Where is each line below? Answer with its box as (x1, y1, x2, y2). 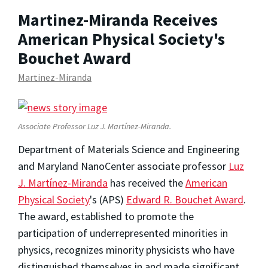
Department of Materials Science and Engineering (18, 142, 240, 157)
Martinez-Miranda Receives (18, 8, 218, 31)
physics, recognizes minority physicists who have (18, 243, 234, 257)
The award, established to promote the (18, 209, 194, 224)
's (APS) (90, 193, 126, 207)
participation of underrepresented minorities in (18, 226, 228, 240)
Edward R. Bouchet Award (126, 193, 243, 207)
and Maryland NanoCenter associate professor (18, 159, 229, 173)
